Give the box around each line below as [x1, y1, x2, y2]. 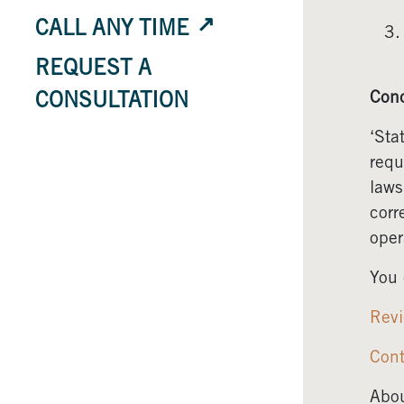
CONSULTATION [35, 91, 188, 114]
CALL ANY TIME [35, 19, 189, 41]
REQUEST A [35, 59, 151, 81]
